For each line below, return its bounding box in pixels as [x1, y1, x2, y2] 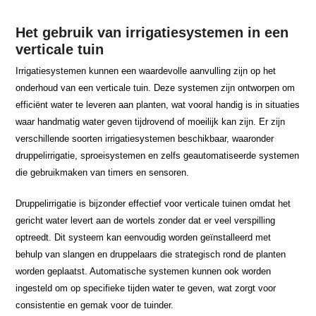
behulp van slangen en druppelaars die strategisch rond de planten [16, 248, 286, 260]
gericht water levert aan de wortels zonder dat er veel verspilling [16, 214, 276, 226]
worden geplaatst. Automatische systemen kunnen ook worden [16, 265, 272, 276]
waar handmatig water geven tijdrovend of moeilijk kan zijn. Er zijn [16, 116, 286, 127]
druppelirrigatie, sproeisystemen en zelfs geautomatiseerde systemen [16, 150, 300, 161]
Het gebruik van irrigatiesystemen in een [16, 24, 289, 40]
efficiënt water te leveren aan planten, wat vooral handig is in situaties [16, 99, 300, 110]
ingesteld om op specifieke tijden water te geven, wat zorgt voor [16, 282, 276, 293]
